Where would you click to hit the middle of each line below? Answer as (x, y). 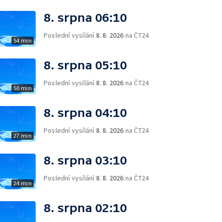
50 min (22, 88)
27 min (22, 136)
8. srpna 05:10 (85, 65)
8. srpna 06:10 (85, 18)
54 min (22, 40)
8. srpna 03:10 (85, 160)
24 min (22, 183)
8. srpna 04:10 (85, 113)
